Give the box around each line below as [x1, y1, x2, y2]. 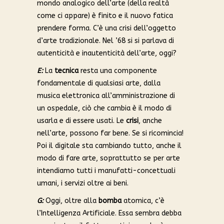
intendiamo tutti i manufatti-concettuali [37, 166, 175, 175]
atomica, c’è [121, 196, 164, 205]
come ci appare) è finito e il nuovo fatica [37, 11, 173, 20]
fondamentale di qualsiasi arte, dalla [37, 79, 160, 88]
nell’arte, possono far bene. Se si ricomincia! [37, 129, 183, 138]
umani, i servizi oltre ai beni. [37, 179, 128, 188]
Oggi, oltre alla [45, 196, 98, 205]
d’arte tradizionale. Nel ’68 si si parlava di [37, 36, 174, 45]
